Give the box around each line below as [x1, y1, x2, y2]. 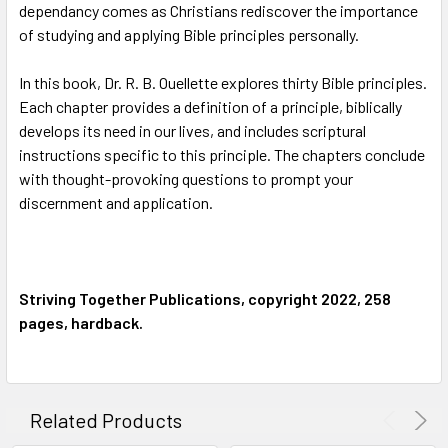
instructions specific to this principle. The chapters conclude [19, 144, 425, 164]
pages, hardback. [19, 312, 143, 332]
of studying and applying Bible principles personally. [19, 24, 359, 44]
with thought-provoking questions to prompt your [19, 168, 353, 188]
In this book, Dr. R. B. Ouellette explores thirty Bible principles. [19, 72, 427, 92]
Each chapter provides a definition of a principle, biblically [19, 96, 402, 116]
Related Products [30, 407, 182, 432]
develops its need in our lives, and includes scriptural [19, 120, 366, 140]
